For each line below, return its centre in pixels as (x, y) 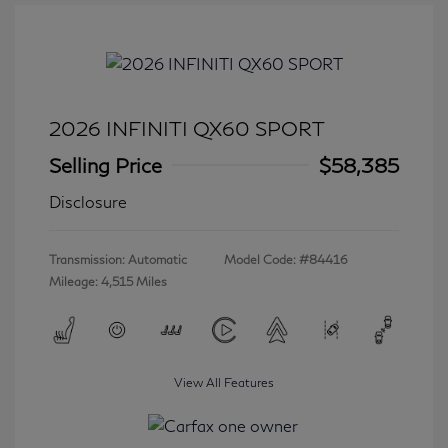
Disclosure (88, 201)
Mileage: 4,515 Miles (108, 281)
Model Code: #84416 (286, 259)
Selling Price (105, 164)
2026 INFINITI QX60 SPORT (187, 127)
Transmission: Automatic (118, 259)
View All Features (224, 382)
